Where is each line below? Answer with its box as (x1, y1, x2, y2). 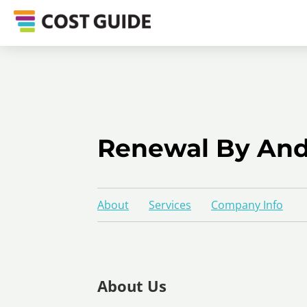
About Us (97, 275, 167, 296)
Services (149, 197, 191, 212)
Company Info (211, 197, 283, 212)
